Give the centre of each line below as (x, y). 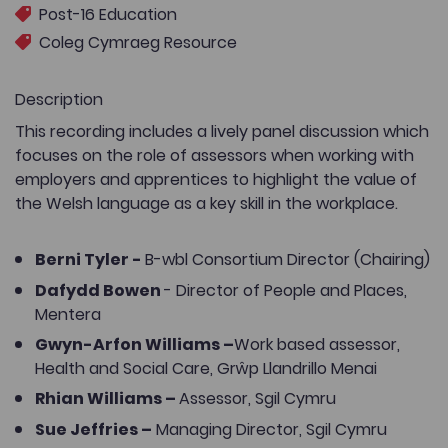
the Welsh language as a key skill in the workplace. (206, 204)
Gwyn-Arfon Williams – (134, 344)
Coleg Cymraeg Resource (138, 42)
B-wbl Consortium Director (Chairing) (287, 260)
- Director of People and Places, (285, 290)
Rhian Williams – (107, 399)
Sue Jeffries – (93, 429)
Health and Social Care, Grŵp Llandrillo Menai (206, 368)
